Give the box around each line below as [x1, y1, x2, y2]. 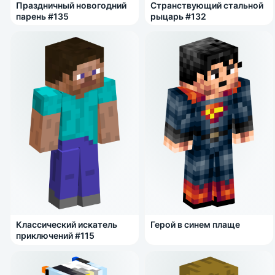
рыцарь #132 [150, 10, 206, 21]
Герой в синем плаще [150, 219, 240, 230]
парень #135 [15, 10, 69, 21]
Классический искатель [15, 219, 117, 230]
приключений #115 [15, 230, 95, 241]
